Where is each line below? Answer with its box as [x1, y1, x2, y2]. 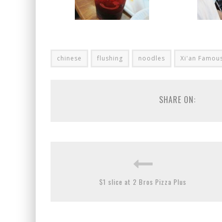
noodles [138, 54, 165, 62]
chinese [57, 54, 82, 62]
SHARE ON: [159, 93, 196, 106]
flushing [97, 54, 123, 62]
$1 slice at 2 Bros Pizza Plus [99, 176, 186, 187]
